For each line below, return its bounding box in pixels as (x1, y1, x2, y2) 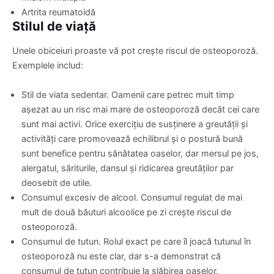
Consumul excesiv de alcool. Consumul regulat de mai (21, 191, 242, 202)
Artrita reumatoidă (21, 6, 95, 17)
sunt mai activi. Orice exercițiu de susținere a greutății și (21, 118, 248, 129)
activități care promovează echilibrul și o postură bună (21, 133, 243, 144)
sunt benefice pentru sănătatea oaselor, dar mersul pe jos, (21, 147, 259, 158)
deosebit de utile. (21, 177, 92, 188)
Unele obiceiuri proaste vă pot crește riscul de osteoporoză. (12, 45, 258, 56)
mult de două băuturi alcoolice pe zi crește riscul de (21, 206, 231, 217)
